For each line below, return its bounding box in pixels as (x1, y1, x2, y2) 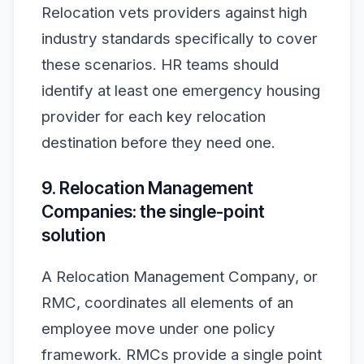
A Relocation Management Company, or (41, 267, 318, 287)
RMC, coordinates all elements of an (41, 293, 293, 313)
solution (41, 224, 106, 245)
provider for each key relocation (41, 106, 266, 126)
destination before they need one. (41, 132, 275, 152)
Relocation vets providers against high (41, 2, 307, 22)
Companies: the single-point (41, 201, 265, 222)
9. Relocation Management (41, 177, 253, 198)
